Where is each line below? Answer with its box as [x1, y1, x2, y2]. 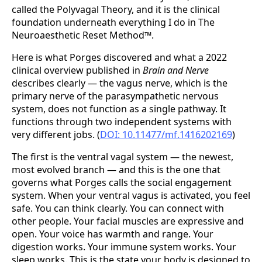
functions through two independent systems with [12, 115, 232, 128]
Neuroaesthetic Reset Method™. [12, 28, 154, 42]
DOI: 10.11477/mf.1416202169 [100, 127, 232, 141]
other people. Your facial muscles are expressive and [12, 214, 244, 227]
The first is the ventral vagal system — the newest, [12, 150, 233, 163]
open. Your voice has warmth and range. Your [12, 227, 213, 240]
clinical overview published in [12, 63, 143, 77]
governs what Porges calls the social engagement [12, 175, 232, 189]
